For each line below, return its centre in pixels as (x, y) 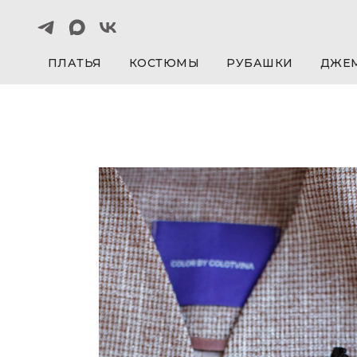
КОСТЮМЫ (164, 63)
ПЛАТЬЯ (75, 63)
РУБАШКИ (260, 63)
